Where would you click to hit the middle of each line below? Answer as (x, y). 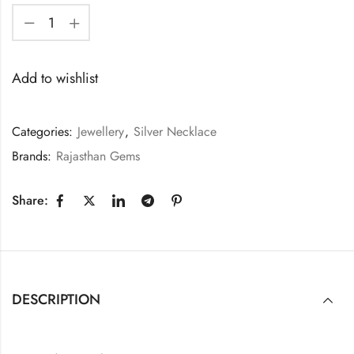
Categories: (44, 132)
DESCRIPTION (56, 299)
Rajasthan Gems (98, 156)
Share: (30, 201)
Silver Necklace (175, 132)
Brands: (34, 156)
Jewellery (101, 132)
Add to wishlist (55, 79)
